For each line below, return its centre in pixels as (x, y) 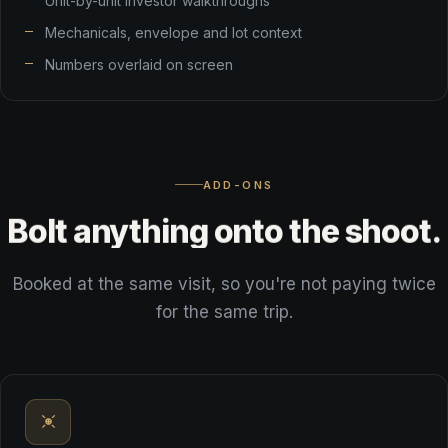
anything (140, 231)
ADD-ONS (238, 184)
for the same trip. (224, 311)
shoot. (392, 231)
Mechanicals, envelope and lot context (173, 32)
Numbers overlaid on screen (139, 64)
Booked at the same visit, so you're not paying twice (224, 283)
